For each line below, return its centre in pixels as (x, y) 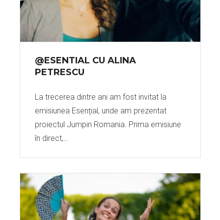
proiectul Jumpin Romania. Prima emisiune (108, 124)
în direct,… (51, 138)
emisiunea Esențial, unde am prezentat (100, 111)
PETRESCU (59, 72)
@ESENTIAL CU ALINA (85, 60)
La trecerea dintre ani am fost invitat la (100, 97)
